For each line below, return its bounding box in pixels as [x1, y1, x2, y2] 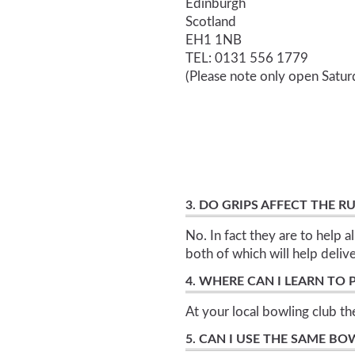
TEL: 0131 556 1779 [185, 51, 308, 65]
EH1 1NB [185, 32, 242, 47]
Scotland [185, 14, 236, 29]
